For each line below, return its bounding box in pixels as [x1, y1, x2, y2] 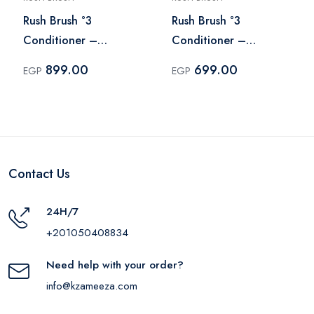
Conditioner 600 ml [23, 51, 125, 68]
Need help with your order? [46, 257, 184, 273]
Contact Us [8, 164, 70, 183]
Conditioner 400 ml [172, 51, 273, 68]
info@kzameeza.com [46, 278, 137, 294]
